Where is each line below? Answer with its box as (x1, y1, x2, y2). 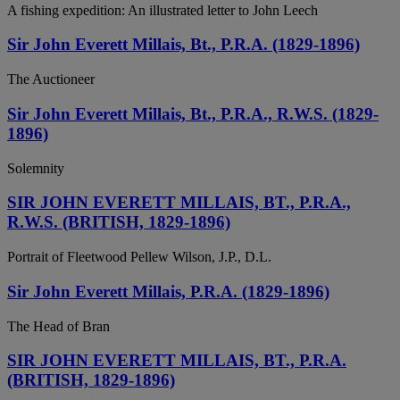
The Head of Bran (7, 318, 110, 334)
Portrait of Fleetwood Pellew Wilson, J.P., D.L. (7, 249, 271, 265)
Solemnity (7, 160, 64, 176)
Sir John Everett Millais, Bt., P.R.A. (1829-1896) (7, 35, 360, 54)
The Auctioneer (7, 71, 95, 87)
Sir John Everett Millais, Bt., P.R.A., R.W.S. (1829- (7, 104, 379, 123)
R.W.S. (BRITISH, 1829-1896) (7, 212, 230, 232)
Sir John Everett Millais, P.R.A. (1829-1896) (7, 281, 329, 301)
